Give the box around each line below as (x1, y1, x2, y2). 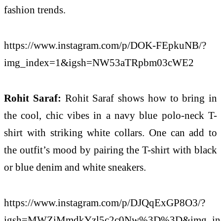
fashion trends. (4, 4, 68, 16)
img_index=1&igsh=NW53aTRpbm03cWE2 (4, 57, 194, 69)
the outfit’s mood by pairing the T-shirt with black (4, 144, 217, 156)
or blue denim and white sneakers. (4, 161, 146, 173)
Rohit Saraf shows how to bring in (65, 92, 217, 104)
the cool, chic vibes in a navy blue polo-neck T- (4, 110, 217, 121)
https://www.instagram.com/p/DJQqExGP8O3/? (4, 196, 205, 208)
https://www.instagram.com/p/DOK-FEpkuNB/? (4, 39, 206, 51)
